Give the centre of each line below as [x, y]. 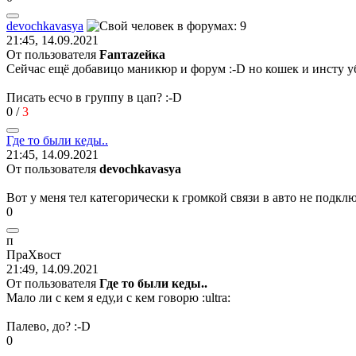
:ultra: [216, 297]
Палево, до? [40, 326]
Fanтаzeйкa [132, 54]
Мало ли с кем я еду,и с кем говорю [104, 297]
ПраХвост [34, 254]
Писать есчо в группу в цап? [86, 97]
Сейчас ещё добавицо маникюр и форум [118, 68]
